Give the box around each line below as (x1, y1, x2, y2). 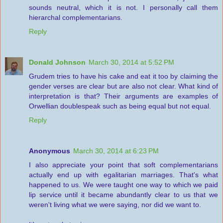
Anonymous (29, 147, 70, 155)
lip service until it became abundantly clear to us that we (29, 191, 218, 199)
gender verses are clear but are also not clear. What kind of (29, 82, 218, 91)
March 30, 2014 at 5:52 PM (89, 58, 174, 67)
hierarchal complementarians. (29, 13, 122, 22)
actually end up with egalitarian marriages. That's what (29, 171, 218, 179)
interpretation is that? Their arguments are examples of (29, 92, 218, 101)
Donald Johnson (29, 58, 86, 67)
